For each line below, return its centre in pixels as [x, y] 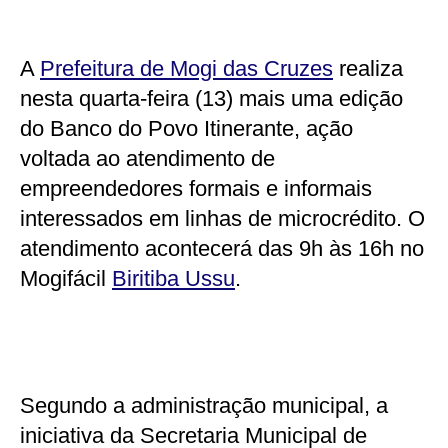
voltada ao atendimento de [147, 158]
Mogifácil [66, 278]
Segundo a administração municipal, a [204, 405]
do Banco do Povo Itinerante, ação [186, 128]
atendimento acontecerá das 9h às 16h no [222, 248]
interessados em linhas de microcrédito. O [222, 218]
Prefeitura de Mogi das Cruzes [186, 68]
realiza [368, 68]
